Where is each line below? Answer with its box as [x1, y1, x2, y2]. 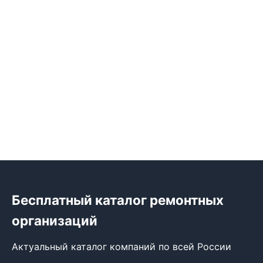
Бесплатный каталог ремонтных [12, 192, 224, 208]
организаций [12, 213, 97, 229]
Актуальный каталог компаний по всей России [12, 241, 231, 253]
